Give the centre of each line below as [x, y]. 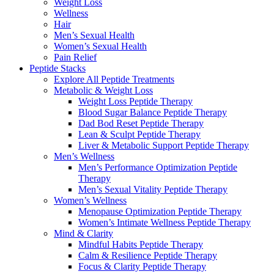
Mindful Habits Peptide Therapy [141, 244]
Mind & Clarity [83, 233]
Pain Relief [75, 57]
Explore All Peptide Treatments [114, 79]
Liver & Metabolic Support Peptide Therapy [164, 145]
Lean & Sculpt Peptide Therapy [139, 134]
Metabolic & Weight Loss [103, 90]
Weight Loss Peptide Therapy [135, 101]
